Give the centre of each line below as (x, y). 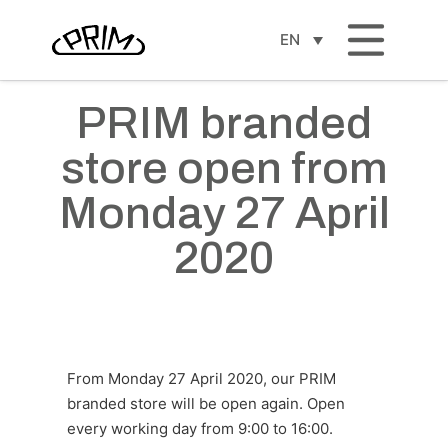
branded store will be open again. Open (206, 404)
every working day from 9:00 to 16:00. (200, 429)
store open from (224, 167)
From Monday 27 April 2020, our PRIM (202, 379)
